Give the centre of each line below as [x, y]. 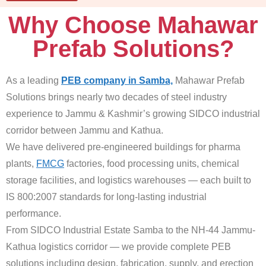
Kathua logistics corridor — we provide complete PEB [118, 247]
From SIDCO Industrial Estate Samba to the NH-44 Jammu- [131, 230]
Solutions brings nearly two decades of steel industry [116, 97]
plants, [21, 164]
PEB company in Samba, [117, 81]
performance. [34, 214]
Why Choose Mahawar [133, 25]
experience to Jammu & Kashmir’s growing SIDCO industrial [133, 114]
